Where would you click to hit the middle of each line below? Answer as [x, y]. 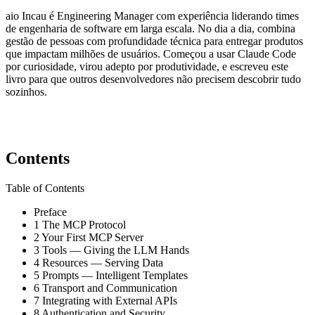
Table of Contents [45, 188]
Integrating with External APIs [108, 300]
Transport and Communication [108, 288]
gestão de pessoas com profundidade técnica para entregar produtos [154, 41]
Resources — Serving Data [101, 262]
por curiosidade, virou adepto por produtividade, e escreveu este [147, 67]
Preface [50, 212]
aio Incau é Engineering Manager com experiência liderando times [152, 16]
